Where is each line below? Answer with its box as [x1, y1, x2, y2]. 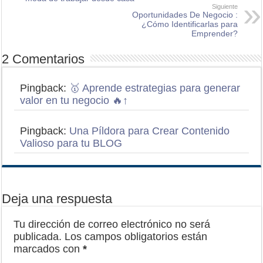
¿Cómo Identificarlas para [141, 19, 238, 29]
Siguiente [211, 3, 238, 11]
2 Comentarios [2, 52, 85, 67]
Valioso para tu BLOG [20, 137, 123, 150]
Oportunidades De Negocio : [131, 10, 238, 20]
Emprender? [191, 29, 238, 39]
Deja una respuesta [2, 191, 113, 207]
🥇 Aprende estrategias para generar [69, 82, 241, 95]
